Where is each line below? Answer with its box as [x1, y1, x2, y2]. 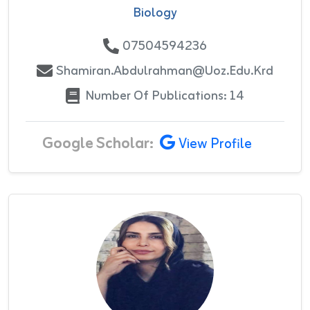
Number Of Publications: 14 [85, 84, 244, 107]
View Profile [178, 132, 252, 156]
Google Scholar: [42, 130, 154, 157]
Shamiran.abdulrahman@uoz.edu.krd [56, 60, 273, 82]
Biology [133, 1, 177, 24]
